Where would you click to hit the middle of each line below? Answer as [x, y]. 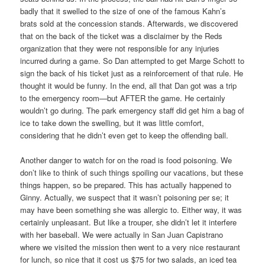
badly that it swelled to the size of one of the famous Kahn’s [123, 11]
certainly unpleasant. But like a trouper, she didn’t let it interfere [129, 222]
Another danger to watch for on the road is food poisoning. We [126, 160]
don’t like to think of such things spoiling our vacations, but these [132, 173]
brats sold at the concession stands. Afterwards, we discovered [129, 24]
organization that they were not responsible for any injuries [120, 49]
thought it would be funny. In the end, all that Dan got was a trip [129, 86]
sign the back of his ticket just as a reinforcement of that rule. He [132, 73]
